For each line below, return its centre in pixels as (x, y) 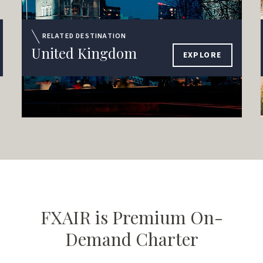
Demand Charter (131, 239)
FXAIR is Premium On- (131, 218)
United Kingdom (84, 53)
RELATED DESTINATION (84, 36)
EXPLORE (202, 55)
